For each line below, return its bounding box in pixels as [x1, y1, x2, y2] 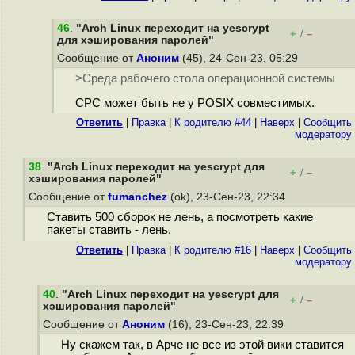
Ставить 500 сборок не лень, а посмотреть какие [46, 211, 313, 224]
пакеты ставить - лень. [46, 223, 171, 237]
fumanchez [108, 191, 167, 203]
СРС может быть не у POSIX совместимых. [74, 97, 315, 110]
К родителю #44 [174, 116, 251, 128]
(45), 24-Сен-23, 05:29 [179, 52, 301, 64]
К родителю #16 [174, 244, 251, 256]
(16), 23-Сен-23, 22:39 [165, 319, 287, 330]
